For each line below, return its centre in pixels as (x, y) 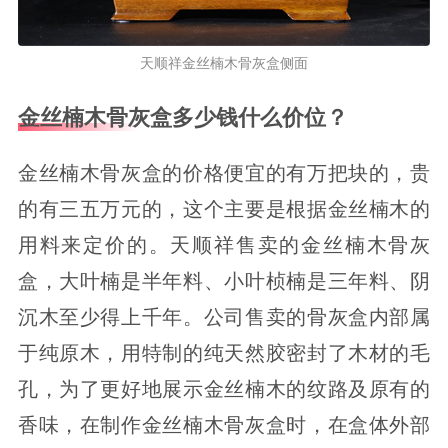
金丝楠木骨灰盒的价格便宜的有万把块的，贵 (224, 172)
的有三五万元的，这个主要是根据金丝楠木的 (224, 208)
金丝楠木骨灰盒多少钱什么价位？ (182, 117)
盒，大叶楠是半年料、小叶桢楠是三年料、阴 (224, 280)
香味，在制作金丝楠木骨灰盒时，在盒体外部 (224, 424)
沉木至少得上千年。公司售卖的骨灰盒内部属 (224, 316)
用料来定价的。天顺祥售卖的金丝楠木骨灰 (224, 244)
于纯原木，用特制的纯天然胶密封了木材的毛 (224, 352)
